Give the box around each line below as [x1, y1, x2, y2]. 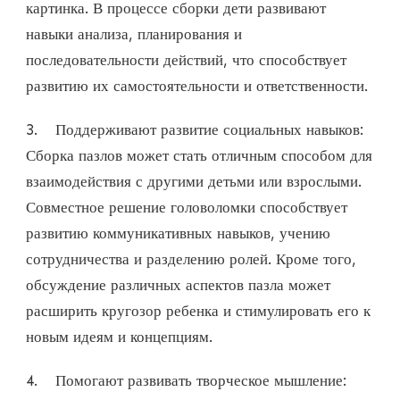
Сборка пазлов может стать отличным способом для [26, 146, 372, 164]
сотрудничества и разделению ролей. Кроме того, [26, 249, 356, 268]
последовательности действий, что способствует [26, 50, 346, 69]
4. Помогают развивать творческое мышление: [26, 371, 346, 389]
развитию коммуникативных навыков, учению [26, 223, 330, 242]
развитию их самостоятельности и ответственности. [26, 76, 368, 95]
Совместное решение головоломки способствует [26, 197, 347, 216]
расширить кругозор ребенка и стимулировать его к [26, 301, 371, 320]
